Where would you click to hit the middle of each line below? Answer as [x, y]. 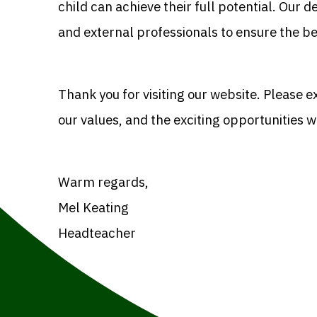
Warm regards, [104, 181]
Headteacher [99, 232]
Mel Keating [94, 207]
